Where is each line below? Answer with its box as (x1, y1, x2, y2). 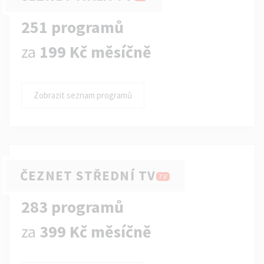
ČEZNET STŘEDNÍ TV (20, 167, 156, 184)
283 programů (21, 196, 124, 217)
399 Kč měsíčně (39, 221, 151, 242)
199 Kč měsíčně (39, 41, 151, 62)
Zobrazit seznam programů (34, 90, 132, 101)
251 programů (21, 16, 124, 38)
